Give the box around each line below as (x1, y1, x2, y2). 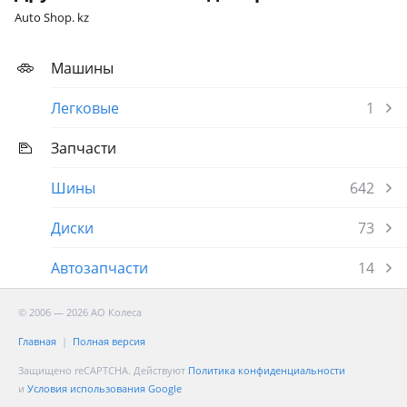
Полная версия (73, 334, 145, 348)
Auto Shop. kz (15, 9, 89, 25)
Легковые (51, 98, 119, 118)
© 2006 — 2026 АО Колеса (18, 305, 142, 319)
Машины (51, 58, 114, 78)
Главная (18, 334, 56, 348)
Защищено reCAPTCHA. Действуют (18, 363, 188, 377)
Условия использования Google (27, 382, 182, 395)
